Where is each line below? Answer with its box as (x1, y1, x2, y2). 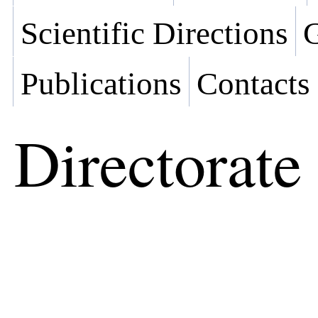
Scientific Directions (21, 16, 288, 52)
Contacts (197, 66, 310, 102)
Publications (21, 66, 182, 102)
